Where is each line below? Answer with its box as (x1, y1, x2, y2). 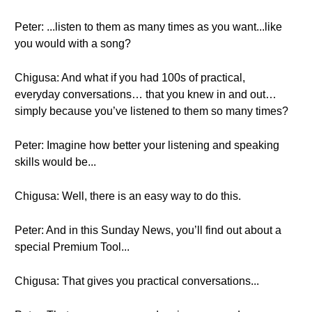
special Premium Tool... (15, 241, 130, 253)
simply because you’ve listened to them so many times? (15, 105, 288, 117)
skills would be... (15, 156, 96, 168)
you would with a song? (15, 38, 131, 49)
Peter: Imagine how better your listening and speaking (15, 139, 279, 151)
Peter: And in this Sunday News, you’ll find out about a (15, 224, 281, 236)
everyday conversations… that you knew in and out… (15, 88, 276, 100)
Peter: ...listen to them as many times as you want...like (15, 21, 282, 33)
